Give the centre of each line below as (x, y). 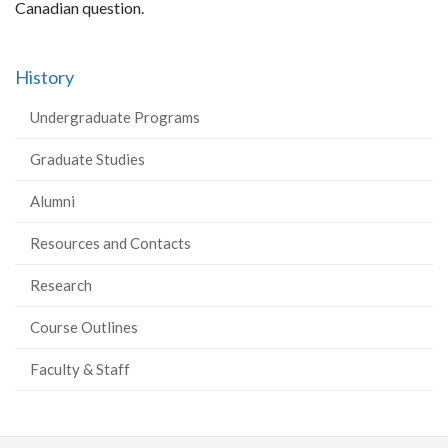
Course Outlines (84, 327)
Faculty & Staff (80, 369)
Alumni (52, 201)
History (44, 77)
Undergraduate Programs (115, 117)
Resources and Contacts (110, 243)
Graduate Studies (87, 159)
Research (61, 285)
